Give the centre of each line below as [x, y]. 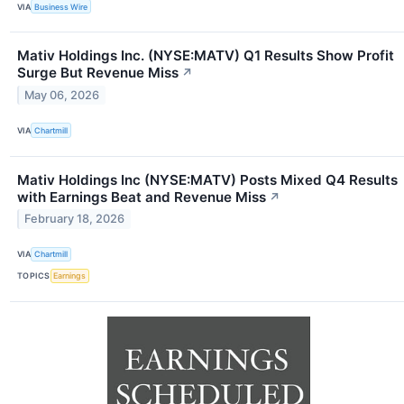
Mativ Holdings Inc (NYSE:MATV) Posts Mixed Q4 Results [207, 179]
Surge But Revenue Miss [98, 73]
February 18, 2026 [75, 219]
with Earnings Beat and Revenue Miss [142, 197]
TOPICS [34, 276]
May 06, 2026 [62, 96]
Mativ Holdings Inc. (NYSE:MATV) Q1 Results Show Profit [206, 56]
